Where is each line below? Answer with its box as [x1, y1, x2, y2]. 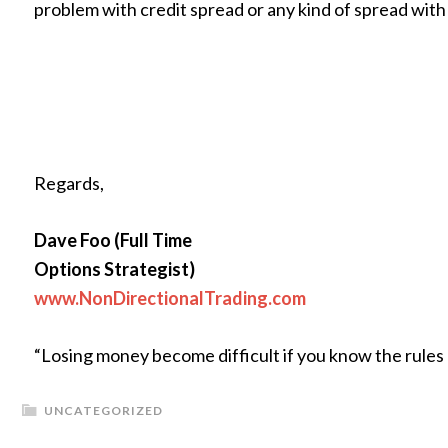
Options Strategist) [34, 258, 195, 280]
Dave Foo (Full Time [34, 229, 192, 251]
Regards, [34, 172, 104, 194]
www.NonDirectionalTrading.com [34, 287, 306, 309]
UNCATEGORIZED [44, 403, 163, 418]
